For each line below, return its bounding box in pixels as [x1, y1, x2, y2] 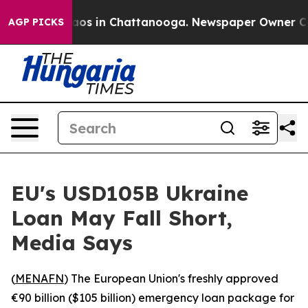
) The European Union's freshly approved [64, 272, 278, 285]
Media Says [11, 230, 133, 256]
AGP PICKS [8, 16, 64, 28]
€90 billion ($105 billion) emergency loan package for [11, 291, 294, 305]
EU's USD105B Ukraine [11, 180, 248, 206]
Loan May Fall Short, [11, 205, 232, 231]
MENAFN [15, 272, 64, 285]
